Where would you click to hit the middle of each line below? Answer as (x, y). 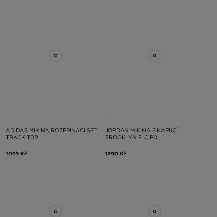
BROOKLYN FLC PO (131, 137)
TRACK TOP (22, 137)
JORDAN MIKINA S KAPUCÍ (141, 130)
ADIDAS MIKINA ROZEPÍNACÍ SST (51, 130)
